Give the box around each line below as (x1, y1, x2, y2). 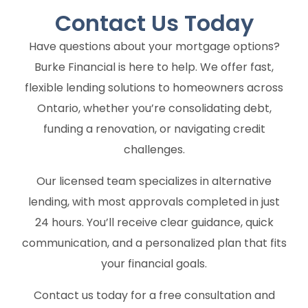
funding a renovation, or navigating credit (43, 121, 265, 137)
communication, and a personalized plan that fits (21, 235, 287, 252)
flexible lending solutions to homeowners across (25, 80, 283, 96)
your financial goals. (101, 256, 207, 272)
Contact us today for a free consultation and (33, 287, 275, 304)
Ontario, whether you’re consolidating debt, (36, 100, 272, 117)
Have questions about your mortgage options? (28, 38, 280, 55)
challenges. (123, 142, 185, 158)
